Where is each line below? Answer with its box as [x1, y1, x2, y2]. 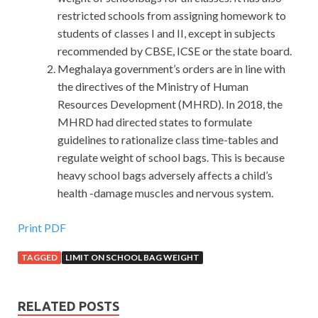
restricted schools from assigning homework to [57, 9, 286, 23]
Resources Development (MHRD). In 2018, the [57, 97, 283, 111]
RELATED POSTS [18, 299, 119, 314]
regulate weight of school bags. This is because [57, 150, 285, 165]
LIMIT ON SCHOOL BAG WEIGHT [65, 252, 199, 263]
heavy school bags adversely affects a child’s [57, 168, 273, 182]
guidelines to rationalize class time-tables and [57, 133, 278, 147]
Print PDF [18, 221, 66, 235]
